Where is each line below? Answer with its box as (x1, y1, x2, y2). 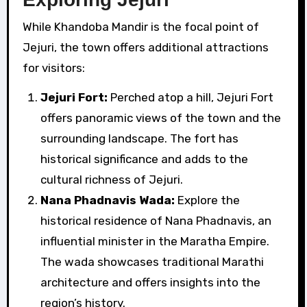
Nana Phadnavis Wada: (40, 193, 175, 208)
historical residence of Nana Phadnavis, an (40, 214, 271, 228)
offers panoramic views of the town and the (40, 111, 281, 125)
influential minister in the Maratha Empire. (40, 234, 269, 249)
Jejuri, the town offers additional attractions (22, 40, 269, 55)
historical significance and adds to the (40, 152, 248, 167)
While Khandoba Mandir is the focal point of (22, 20, 259, 34)
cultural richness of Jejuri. (40, 173, 183, 187)
